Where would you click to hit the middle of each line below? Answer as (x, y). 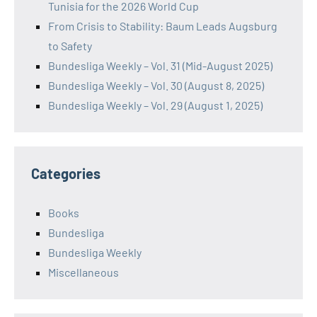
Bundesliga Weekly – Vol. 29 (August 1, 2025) (155, 105)
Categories (66, 173)
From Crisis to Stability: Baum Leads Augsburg (163, 25)
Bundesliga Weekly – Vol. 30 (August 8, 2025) (156, 85)
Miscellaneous (83, 272)
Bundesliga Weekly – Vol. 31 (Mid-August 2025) (160, 65)
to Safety (70, 45)
